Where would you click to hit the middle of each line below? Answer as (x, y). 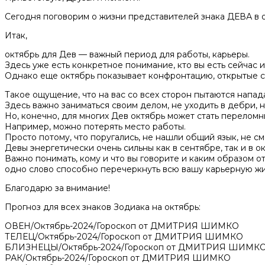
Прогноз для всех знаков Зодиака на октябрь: (103, 207)
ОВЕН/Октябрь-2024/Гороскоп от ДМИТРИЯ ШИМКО (122, 226)
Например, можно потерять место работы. (95, 126)
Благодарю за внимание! (57, 188)
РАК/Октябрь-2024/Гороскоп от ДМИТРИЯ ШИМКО (118, 258)
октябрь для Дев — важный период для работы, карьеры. (127, 54)
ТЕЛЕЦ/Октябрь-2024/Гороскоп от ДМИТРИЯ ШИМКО (124, 236)
